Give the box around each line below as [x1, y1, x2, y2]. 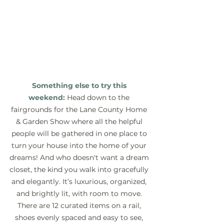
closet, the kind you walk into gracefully [9, 165, 150, 174]
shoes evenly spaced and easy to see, [15, 213, 145, 222]
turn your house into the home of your [11, 141, 148, 150]
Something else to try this [31, 81, 128, 90]
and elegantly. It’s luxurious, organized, [11, 177, 148, 186]
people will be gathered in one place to [11, 129, 149, 138]
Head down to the [65, 93, 131, 102]
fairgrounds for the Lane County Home [11, 105, 149, 114]
